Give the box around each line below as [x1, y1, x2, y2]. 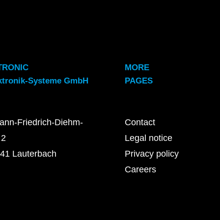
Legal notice [124, 133, 172, 143]
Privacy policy [124, 148, 179, 159]
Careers [124, 164, 156, 174]
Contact [124, 117, 155, 127]
